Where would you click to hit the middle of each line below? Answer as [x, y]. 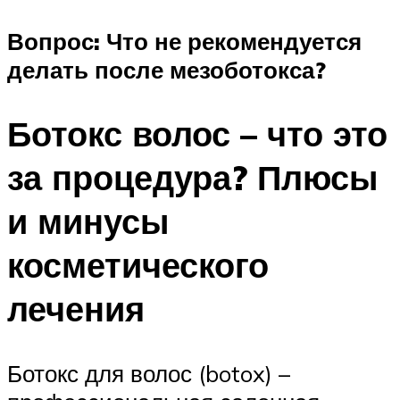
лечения [76, 309]
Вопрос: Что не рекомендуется [184, 41]
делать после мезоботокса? [167, 69]
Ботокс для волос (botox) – [149, 374]
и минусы [88, 221]
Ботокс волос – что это [197, 134]
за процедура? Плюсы [192, 178]
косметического [138, 265]
